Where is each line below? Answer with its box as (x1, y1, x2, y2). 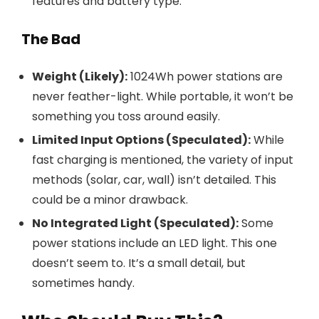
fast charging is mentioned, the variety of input (32, 152, 293, 168)
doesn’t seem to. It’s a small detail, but (32, 255, 246, 271)
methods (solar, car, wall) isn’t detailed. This (32, 172, 276, 188)
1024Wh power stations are (127, 68, 283, 85)
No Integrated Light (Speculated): (32, 215, 239, 231)
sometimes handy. (32, 275, 135, 291)
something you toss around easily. (32, 108, 220, 125)
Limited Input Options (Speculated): (32, 132, 251, 148)
